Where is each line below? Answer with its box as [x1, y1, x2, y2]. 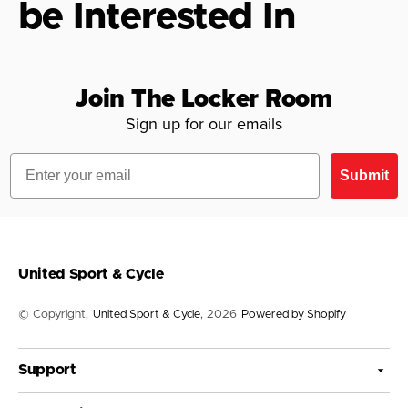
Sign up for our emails [126, 112, 282, 135]
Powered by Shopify [241, 309, 346, 321]
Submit [340, 168, 389, 183]
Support [18, 362, 76, 377]
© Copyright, [18, 309, 88, 321]
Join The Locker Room [76, 79, 332, 117]
